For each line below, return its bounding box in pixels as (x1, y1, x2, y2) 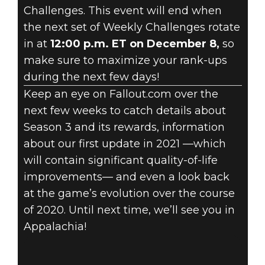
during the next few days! (23, 70, 159, 84)
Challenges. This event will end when (23, 4, 222, 18)
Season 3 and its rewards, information (23, 121, 225, 134)
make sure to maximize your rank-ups (23, 54, 227, 67)
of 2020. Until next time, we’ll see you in (23, 203, 235, 217)
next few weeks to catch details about (23, 104, 226, 118)
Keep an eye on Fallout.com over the (23, 88, 218, 101)
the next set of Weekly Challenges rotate (23, 21, 240, 34)
